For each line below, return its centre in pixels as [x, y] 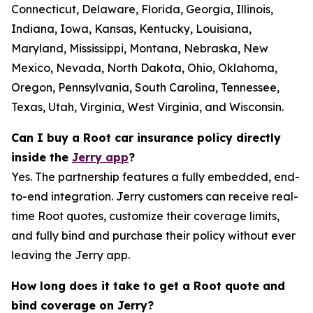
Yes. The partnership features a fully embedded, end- [155, 177]
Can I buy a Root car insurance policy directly [146, 138]
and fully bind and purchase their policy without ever [153, 235]
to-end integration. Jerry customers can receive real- [155, 196]
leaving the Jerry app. [71, 255]
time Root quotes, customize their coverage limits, [145, 216]
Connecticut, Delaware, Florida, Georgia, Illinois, [142, 9]
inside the [42, 157]
